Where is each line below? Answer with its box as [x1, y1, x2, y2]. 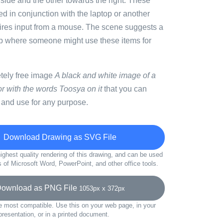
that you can [102, 85, 147, 93]
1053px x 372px [79, 185, 125, 192]
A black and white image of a [55, 71, 156, 80]
